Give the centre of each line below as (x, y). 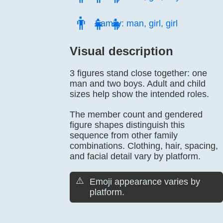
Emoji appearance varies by (145, 182)
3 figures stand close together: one (138, 73)
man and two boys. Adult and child (138, 84)
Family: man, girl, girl (136, 23)
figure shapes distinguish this (127, 125)
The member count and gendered (136, 114)
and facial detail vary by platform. (135, 156)
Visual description (121, 51)
